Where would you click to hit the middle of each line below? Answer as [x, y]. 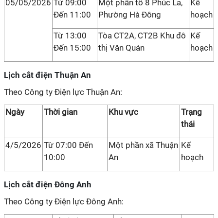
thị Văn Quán [121, 48]
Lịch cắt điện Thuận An [47, 75]
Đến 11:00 [72, 15]
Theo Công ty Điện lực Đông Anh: [64, 201]
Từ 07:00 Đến [68, 145]
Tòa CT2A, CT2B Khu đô [142, 36]
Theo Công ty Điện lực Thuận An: [63, 92]
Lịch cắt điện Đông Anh [48, 184]
